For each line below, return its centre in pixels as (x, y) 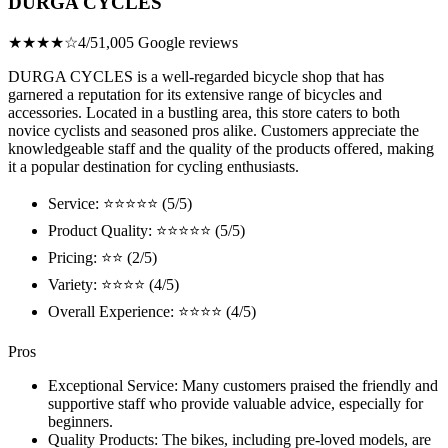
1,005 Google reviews (168, 43)
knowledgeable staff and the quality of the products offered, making (221, 149)
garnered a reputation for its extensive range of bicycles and (195, 95)
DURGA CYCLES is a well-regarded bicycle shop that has (196, 77)
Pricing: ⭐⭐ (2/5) (102, 258)
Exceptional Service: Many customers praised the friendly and (243, 386)
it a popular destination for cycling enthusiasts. (153, 167)
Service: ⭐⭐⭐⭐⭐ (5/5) (120, 204)
